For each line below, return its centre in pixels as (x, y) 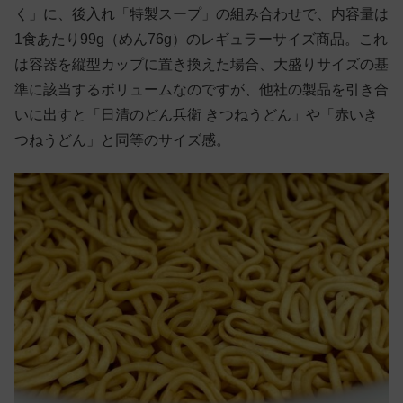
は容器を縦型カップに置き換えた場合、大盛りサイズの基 (201, 64)
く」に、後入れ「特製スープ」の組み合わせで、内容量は (201, 13)
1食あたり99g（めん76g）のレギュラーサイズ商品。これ (201, 39)
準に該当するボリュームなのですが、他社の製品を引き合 (201, 89)
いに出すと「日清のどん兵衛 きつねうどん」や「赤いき (196, 114)
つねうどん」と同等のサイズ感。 (122, 139)
